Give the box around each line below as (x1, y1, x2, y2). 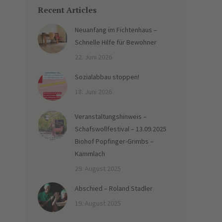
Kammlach (75, 149, 105, 158)
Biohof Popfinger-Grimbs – (75, 137, 154, 146)
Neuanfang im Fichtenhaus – (75, 25, 157, 34)
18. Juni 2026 (75, 87, 112, 96)
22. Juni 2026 (75, 53, 112, 61)
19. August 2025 (75, 199, 121, 208)
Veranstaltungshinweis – (75, 112, 147, 121)
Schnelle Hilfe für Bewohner (75, 38, 157, 47)
